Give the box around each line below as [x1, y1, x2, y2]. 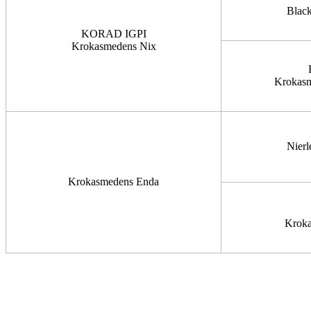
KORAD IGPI [81, 28, 146, 40]
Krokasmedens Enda [68, 176, 159, 187]
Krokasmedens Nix [71, 40, 156, 52]
